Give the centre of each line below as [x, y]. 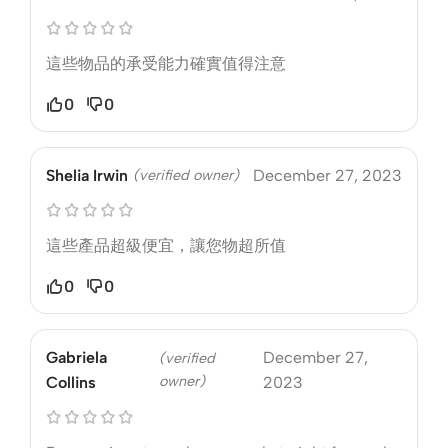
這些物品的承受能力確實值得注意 [166, 63]
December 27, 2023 [327, 175]
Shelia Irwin [87, 175]
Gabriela [76, 357]
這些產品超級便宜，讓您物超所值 [166, 245]
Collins [71, 382]
